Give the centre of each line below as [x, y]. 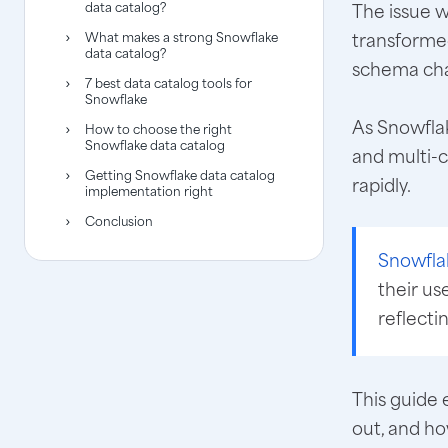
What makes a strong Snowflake [181, 36]
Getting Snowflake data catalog [180, 174]
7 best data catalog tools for [168, 82]
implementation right [149, 190]
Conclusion [119, 220]
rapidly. [381, 184]
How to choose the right [158, 128]
